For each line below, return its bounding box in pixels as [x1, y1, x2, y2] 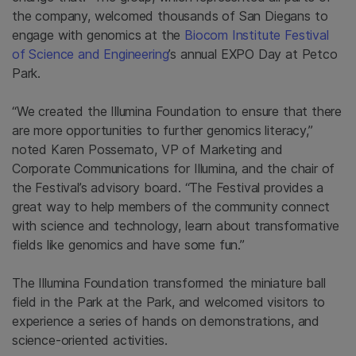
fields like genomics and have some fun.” [12, 237, 245, 253]
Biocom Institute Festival [184, 27, 329, 44]
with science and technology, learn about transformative [12, 218, 340, 234]
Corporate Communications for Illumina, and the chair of [12, 161, 335, 177]
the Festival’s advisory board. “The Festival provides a [12, 180, 324, 196]
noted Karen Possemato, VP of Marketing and [12, 141, 283, 158]
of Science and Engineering [12, 46, 169, 63]
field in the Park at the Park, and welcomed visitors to [12, 294, 326, 311]
